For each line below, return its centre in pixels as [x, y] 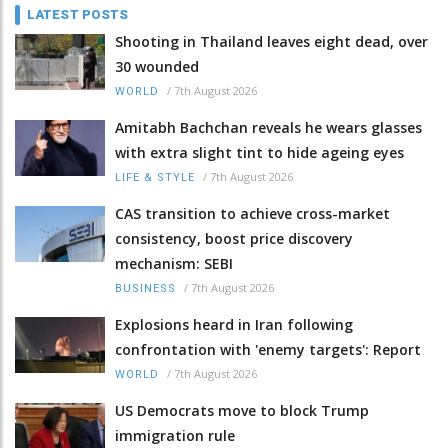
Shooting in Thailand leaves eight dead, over [271, 42]
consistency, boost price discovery [234, 239]
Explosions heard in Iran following [234, 325]
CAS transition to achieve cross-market [252, 214]
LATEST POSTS [78, 15]
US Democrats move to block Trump [242, 411]
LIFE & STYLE [155, 178]
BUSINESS [145, 289]
